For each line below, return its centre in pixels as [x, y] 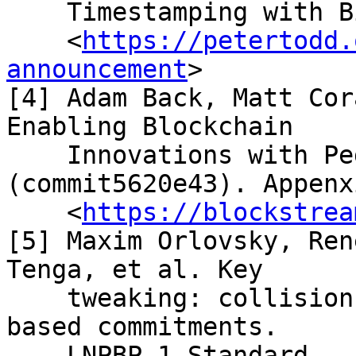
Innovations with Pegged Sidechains [37, 155]
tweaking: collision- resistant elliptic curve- [37, 298]
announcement [97, 69]
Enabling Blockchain [150, 126]
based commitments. [142, 327]
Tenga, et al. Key [135, 269]
